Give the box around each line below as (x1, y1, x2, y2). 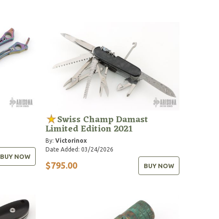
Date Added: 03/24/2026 (45, 146, 114, 153)
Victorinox (55, 137, 88, 144)
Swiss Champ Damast (57, 111, 149, 128)
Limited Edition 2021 (45, 121, 133, 137)
